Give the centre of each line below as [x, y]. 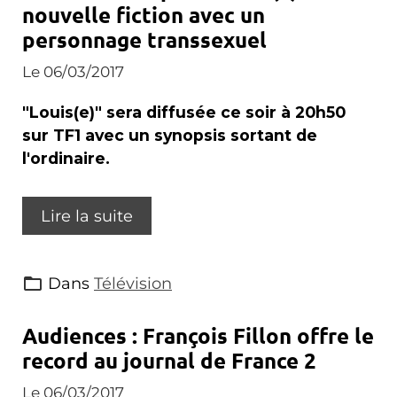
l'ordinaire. [66, 158]
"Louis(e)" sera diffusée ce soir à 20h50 [184, 112]
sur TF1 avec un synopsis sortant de [170, 135]
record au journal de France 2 [169, 360]
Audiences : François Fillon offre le [198, 335]
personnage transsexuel [144, 39]
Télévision [133, 283]
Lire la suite [87, 216]
